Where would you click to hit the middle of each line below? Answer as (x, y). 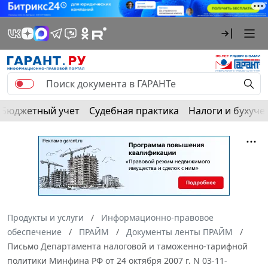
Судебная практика (134, 110)
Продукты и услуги (45, 217)
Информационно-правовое (157, 217)
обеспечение (34, 232)
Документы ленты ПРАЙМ (179, 232)
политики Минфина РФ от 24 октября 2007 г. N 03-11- (117, 260)
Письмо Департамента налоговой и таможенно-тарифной (127, 246)
